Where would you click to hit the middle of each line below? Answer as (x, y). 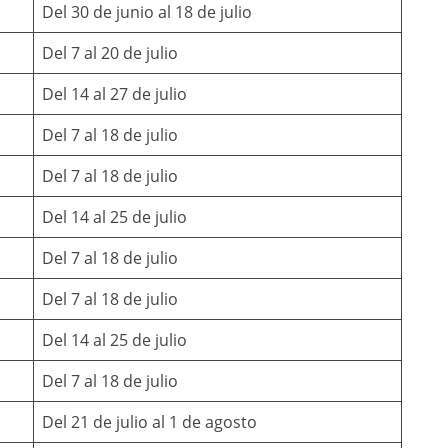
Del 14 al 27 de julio (114, 93)
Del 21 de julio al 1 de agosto (149, 421)
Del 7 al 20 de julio (110, 52)
